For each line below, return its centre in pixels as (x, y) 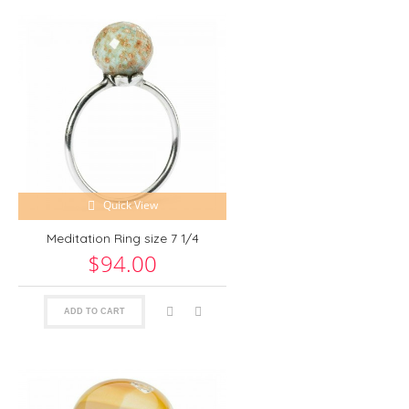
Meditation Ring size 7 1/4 (122, 238)
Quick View (130, 205)
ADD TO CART (94, 311)
